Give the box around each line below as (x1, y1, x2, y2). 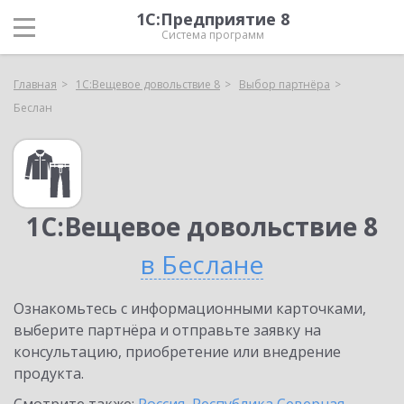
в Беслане (141, 247, 263, 281)
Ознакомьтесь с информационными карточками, (14, 298, 366, 318)
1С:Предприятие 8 (136, 8, 289, 30)
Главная (14, 77, 57, 92)
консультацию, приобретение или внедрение (14, 342, 341, 362)
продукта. (14, 363, 84, 383)
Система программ (161, 27, 264, 42)
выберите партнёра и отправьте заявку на (14, 320, 321, 340)
